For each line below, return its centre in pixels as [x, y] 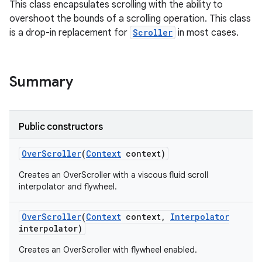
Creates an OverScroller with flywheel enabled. [108, 250]
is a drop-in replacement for [70, 33]
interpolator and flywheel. [68, 187]
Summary [41, 82]
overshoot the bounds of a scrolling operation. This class [130, 19]
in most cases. [207, 33]
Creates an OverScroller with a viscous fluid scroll [113, 175]
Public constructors [61, 127]
